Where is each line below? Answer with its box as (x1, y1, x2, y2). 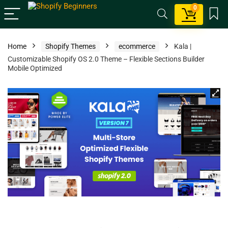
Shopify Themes (45, 42, 96, 50)
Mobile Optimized (8, 64, 62, 72)
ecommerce (119, 42, 155, 50)
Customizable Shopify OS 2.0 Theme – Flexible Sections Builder (8, 55, 205, 63)
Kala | (174, 42, 191, 50)
